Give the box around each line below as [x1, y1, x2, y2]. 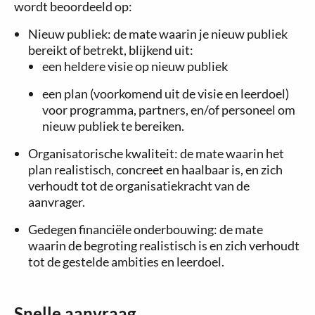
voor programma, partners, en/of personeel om [42, 102, 295, 117]
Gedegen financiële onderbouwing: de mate [28, 221, 263, 237]
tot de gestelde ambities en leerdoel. [28, 254, 224, 269]
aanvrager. [28, 194, 85, 210]
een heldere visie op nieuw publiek [42, 58, 228, 74]
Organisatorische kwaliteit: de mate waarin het [28, 146, 284, 161]
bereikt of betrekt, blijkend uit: [28, 42, 193, 58]
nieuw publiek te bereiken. [42, 118, 184, 134]
